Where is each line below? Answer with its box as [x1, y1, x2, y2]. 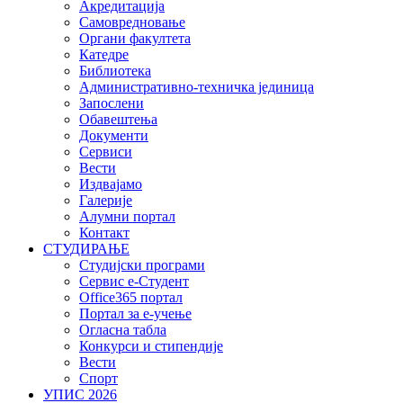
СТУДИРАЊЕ [43, 241, 130, 257]
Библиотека [79, 63, 151, 79]
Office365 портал [79, 290, 183, 306]
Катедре [79, 47, 129, 63]
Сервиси [79, 144, 132, 160]
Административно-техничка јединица [79, 79, 314, 95]
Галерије [79, 193, 132, 209]
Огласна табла [79, 322, 166, 338]
